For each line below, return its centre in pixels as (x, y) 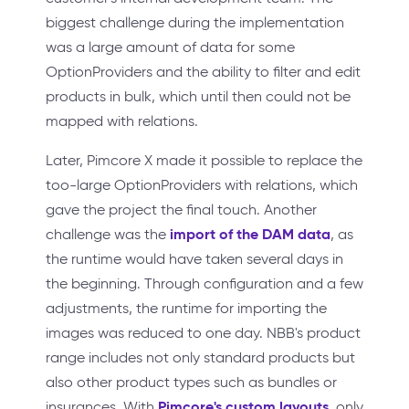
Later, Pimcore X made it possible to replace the (204, 161)
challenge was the (108, 235)
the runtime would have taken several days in (194, 259)
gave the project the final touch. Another (181, 210)
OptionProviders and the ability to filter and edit (203, 72)
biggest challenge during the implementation (195, 23)
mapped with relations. (122, 121)
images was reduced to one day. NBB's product (203, 333)
